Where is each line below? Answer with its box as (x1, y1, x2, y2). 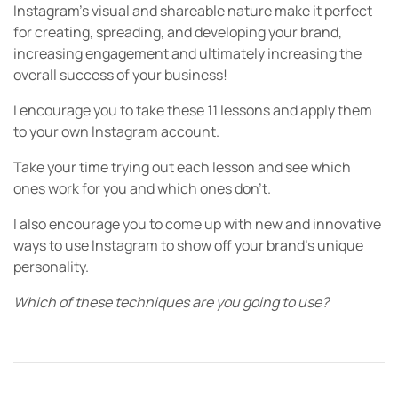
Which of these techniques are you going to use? (13, 292, 331, 313)
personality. (13, 257, 92, 277)
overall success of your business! (13, 65, 227, 85)
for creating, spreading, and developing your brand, (13, 22, 342, 43)
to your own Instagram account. (13, 122, 222, 142)
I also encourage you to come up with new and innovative (13, 214, 381, 235)
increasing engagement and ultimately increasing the (13, 44, 362, 64)
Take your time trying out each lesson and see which (13, 157, 351, 178)
